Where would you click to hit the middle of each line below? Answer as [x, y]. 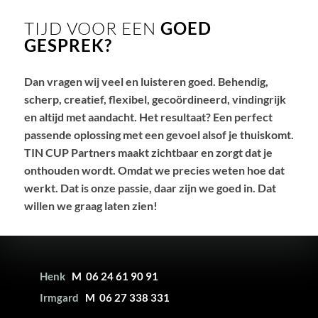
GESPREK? [68, 45]
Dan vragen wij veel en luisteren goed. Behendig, [146, 82]
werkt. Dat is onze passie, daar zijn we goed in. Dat [150, 188]
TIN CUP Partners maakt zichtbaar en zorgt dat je [148, 153]
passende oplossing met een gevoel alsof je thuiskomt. [159, 135]
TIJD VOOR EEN [92, 29]
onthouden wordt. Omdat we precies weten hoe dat [154, 170]
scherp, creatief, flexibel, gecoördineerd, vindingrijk [155, 99]
